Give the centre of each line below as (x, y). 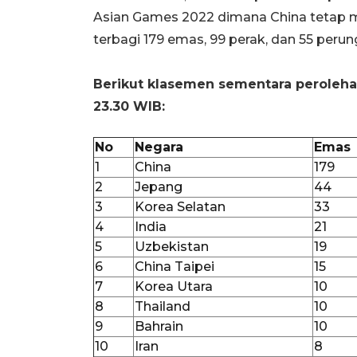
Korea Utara (174, 286)
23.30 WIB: (129, 106)
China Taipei (175, 266)
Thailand (163, 306)
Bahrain (159, 326)
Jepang (159, 186)
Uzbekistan (172, 246)
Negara (159, 147)
